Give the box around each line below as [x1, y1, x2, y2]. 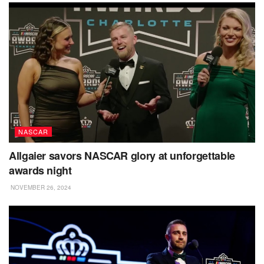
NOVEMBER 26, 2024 [9, 183, 71, 192]
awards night [9, 162, 72, 178]
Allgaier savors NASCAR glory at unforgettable [9, 147, 235, 163]
